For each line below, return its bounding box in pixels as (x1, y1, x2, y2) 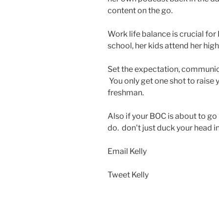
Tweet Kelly (108, 170, 149, 180)
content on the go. (108, 6, 173, 16)
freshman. (108, 88, 144, 98)
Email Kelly (108, 147, 147, 156)
